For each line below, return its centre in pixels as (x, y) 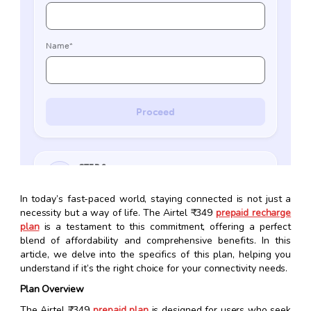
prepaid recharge (253, 213)
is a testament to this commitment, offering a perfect (165, 227)
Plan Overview (52, 289)
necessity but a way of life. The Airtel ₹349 (118, 213)
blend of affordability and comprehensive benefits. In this (155, 241)
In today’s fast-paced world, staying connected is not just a (155, 199)
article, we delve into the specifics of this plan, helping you (155, 255)
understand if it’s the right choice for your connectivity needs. (154, 269)
